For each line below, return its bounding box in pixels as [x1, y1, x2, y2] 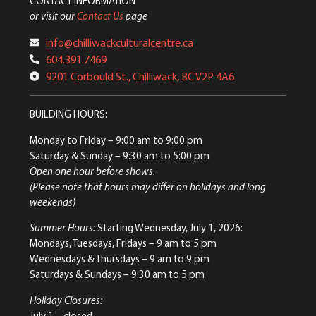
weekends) [30, 195, 75, 209]
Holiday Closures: [30, 293, 102, 307]
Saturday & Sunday [30, 148, 113, 162]
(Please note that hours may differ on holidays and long [30, 179, 266, 193]
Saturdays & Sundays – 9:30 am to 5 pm [30, 267, 205, 281]
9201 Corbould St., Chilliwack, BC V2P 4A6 [45, 69, 234, 84]
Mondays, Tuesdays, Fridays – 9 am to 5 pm [30, 236, 217, 250]
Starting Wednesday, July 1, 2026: [97, 221, 243, 235]
